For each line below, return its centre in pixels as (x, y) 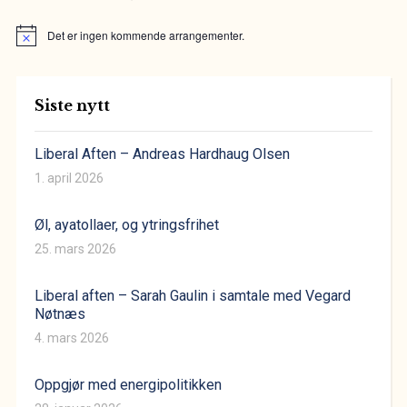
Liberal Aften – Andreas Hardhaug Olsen (162, 154)
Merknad (37, 41)
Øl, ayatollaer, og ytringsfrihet (126, 224)
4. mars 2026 (71, 338)
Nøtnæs (60, 313)
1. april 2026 (69, 178)
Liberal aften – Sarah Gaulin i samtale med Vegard (192, 295)
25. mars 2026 (75, 248)
